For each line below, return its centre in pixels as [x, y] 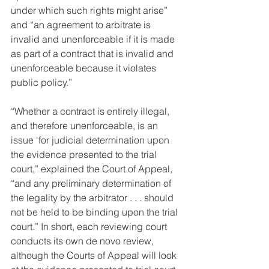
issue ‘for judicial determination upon [91, 140]
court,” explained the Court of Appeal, [93, 169]
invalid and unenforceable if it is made [94, 39]
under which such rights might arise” [90, 11]
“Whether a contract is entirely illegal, [91, 111]
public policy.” [41, 83]
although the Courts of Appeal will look [95, 255]
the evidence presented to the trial [85, 155]
